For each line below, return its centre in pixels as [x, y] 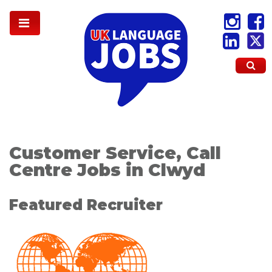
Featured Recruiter [86, 205]
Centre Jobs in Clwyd [107, 170]
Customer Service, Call [115, 153]
